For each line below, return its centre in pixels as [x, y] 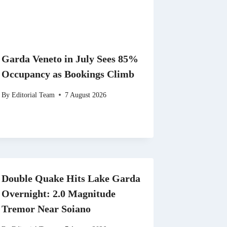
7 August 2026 [85, 94]
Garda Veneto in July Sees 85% [70, 59]
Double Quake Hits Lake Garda [71, 178]
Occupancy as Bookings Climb [68, 74]
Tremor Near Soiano [46, 209]
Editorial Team [33, 94]
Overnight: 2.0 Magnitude [59, 193]
